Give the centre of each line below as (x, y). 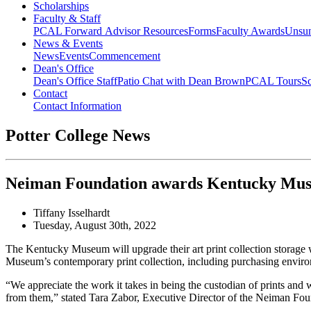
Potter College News (78, 136)
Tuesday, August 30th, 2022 (95, 225)
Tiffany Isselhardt (72, 212)
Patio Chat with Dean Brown (181, 81)
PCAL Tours (273, 81)
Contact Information (77, 106)
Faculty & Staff (67, 19)
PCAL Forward (69, 31)
